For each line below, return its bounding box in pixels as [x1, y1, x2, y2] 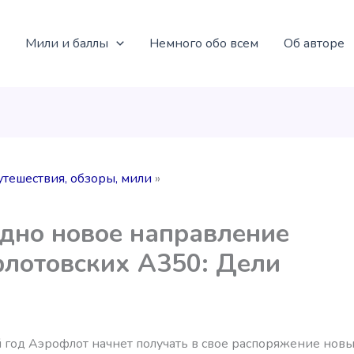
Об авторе [283, 34, 345, 52]
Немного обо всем [149, 34, 258, 52]
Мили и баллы [25, 34, 108, 52]
